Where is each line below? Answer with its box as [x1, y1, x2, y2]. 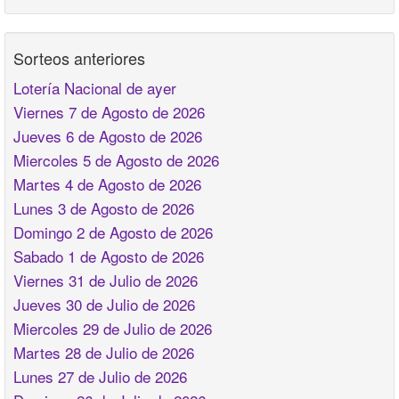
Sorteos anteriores [13, 46, 145, 70]
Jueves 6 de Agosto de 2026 [13, 125, 202, 148]
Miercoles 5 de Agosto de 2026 [13, 149, 219, 172]
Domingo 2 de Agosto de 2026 [13, 221, 213, 244]
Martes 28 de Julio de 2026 [13, 341, 194, 364]
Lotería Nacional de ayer [13, 77, 176, 100]
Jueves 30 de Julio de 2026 [13, 293, 195, 316]
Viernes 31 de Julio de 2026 [13, 269, 198, 292]
